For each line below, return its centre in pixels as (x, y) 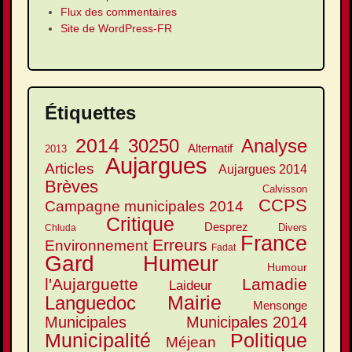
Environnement (96, 246)
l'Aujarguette (92, 284)
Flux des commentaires (119, 12)
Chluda (60, 228)
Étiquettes (90, 113)
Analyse (274, 146)
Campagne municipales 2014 (144, 207)
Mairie (194, 303)
